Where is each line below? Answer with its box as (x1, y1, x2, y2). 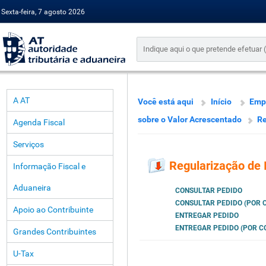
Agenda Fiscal (13, 118, 65, 127)
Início (211, 97, 232, 106)
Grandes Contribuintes (13, 227, 96, 236)
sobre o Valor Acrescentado (138, 115, 242, 124)
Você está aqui (138, 97, 194, 106)
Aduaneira (13, 183, 51, 192)
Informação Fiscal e (13, 161, 85, 171)
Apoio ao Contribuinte (13, 205, 93, 214)
